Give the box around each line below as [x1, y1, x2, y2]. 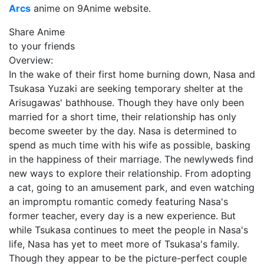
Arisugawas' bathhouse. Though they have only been [9, 97, 244, 108]
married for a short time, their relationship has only [9, 111, 236, 123]
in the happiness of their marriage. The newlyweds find [9, 153, 253, 165]
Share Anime [9, 26, 65, 38]
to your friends [9, 40, 75, 52]
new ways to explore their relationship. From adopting [9, 167, 251, 179]
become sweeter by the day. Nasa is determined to [9, 125, 237, 137]
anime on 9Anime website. [31, 2, 151, 14]
